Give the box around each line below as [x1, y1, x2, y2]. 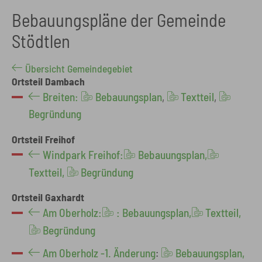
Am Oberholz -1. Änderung [43, 246, 156, 260]
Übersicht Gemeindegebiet [25, 62, 133, 75]
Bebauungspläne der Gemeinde [12, 8, 226, 30]
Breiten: [43, 90, 81, 104]
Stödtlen [12, 29, 70, 51]
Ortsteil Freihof [12, 132, 75, 146]
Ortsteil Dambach [12, 75, 85, 88]
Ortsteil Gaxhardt [12, 191, 84, 204]
